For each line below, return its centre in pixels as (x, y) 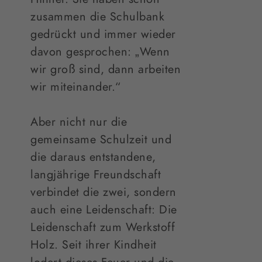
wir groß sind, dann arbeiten (106, 69)
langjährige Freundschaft (96, 175)
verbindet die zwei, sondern (104, 192)
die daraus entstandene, (93, 157)
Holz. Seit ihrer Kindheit (94, 245)
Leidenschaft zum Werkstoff (103, 227)
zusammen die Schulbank (98, 17)
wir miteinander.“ (76, 87)
